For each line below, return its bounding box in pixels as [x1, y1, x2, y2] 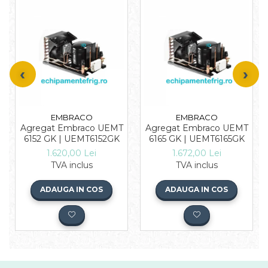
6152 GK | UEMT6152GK [23, 133, 120, 144]
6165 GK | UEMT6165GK [148, 133, 245, 144]
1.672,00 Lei [172, 147, 221, 159]
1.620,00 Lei [47, 147, 96, 159]
